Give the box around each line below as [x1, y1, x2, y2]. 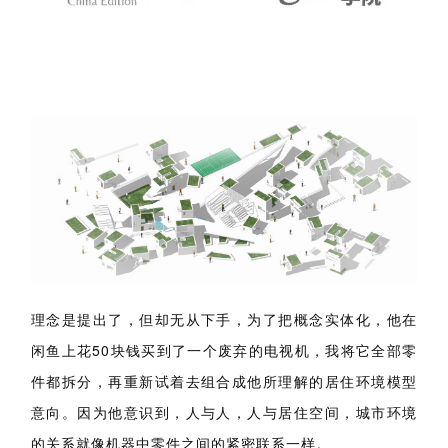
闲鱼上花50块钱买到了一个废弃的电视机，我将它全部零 [31, 284, 417, 305]
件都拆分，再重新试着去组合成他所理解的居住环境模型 [31, 315, 417, 336]
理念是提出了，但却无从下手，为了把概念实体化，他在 [31, 253, 417, 274]
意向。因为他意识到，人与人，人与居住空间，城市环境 [31, 346, 417, 367]
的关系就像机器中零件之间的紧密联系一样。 [31, 377, 331, 398]
